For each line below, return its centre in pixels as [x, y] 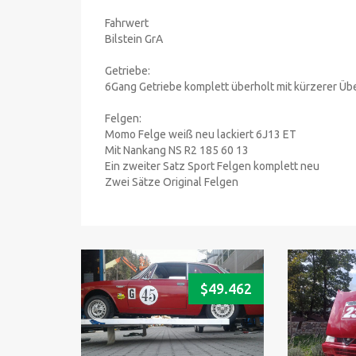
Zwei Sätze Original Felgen [172, 182]
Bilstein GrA [134, 39]
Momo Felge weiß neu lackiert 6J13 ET [201, 134]
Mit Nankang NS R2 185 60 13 [177, 150]
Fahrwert [127, 23]
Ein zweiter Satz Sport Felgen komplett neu [212, 166]
